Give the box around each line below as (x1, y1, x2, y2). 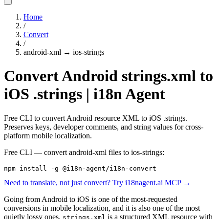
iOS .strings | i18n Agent (4, 85, 165, 103)
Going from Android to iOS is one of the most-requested (4, 195, 177, 203)
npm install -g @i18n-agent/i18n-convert (4, 164, 156, 172)
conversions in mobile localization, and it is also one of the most (4, 203, 200, 212)
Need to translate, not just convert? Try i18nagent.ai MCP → (4, 178, 191, 187)
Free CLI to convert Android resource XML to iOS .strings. (4, 113, 187, 122)
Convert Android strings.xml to (4, 67, 213, 85)
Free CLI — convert (4, 148, 69, 156)
